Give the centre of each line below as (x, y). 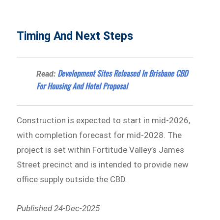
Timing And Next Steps (75, 36)
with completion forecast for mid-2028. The (99, 135)
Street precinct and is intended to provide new (103, 164)
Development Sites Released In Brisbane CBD (123, 73)
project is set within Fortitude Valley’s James (101, 150)
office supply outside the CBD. (72, 179)
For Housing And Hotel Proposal (82, 86)
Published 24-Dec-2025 (58, 208)
